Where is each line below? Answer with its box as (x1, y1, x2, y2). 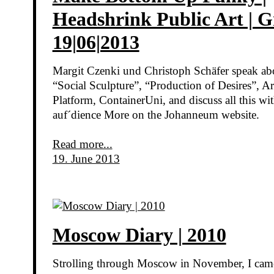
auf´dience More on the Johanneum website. (52, 108, 259, 121)
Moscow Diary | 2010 (52, 224, 226, 246)
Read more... (52, 137, 113, 150)
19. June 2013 (52, 152, 120, 165)
